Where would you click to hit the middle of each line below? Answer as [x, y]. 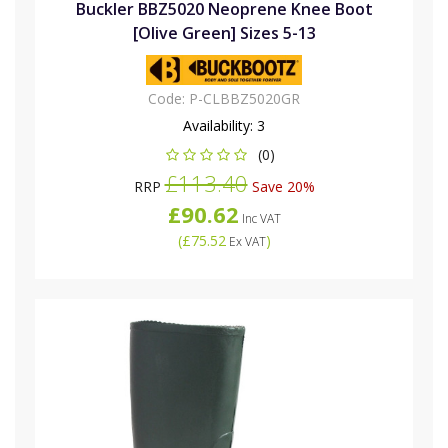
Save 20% [281, 187]
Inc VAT [259, 219]
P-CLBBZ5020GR [244, 99]
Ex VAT [245, 242]
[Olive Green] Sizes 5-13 [224, 33]
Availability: [220, 126]
